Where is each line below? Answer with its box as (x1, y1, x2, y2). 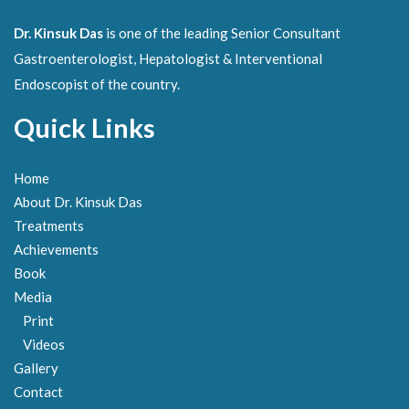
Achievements (14, 241, 99, 257)
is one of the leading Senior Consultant (103, 25, 341, 41)
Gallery (14, 360, 58, 376)
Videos (23, 336, 65, 352)
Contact (14, 383, 63, 400)
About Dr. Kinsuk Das (14, 194, 142, 210)
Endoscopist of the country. (14, 76, 180, 92)
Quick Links (14, 111, 155, 143)
